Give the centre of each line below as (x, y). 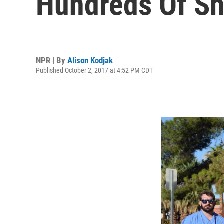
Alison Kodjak (90, 60)
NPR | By (52, 60)
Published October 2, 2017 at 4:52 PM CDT (94, 70)
